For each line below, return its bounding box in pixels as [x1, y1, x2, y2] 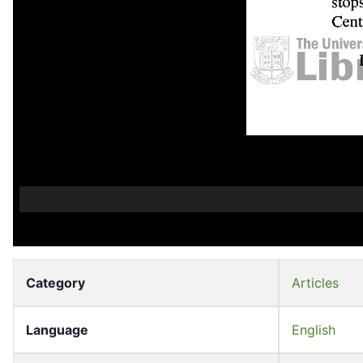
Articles [292, 275, 339, 292]
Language [26, 322, 88, 339]
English [292, 322, 335, 339]
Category [26, 275, 85, 292]
